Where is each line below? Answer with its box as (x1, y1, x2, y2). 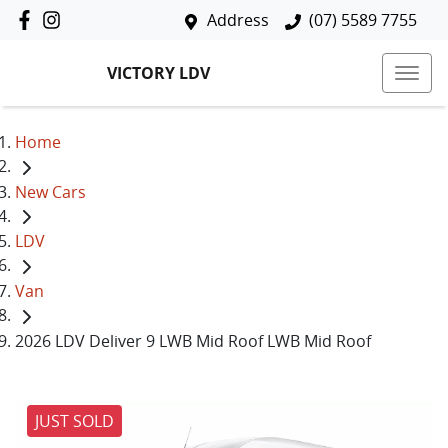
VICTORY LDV (107, 61, 210, 84)
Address (207, 9, 269, 31)
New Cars (15, 180, 86, 203)
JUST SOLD (35, 409, 114, 432)
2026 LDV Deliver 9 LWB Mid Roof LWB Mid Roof (15, 329, 371, 352)
